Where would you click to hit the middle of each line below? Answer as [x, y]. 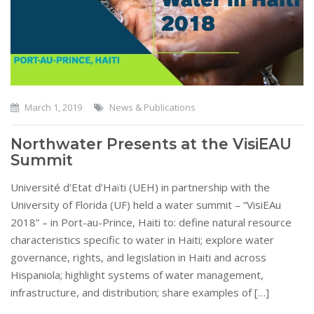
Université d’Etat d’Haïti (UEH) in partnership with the [140, 187]
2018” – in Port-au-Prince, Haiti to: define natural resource [151, 223]
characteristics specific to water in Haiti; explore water [142, 240]
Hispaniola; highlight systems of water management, [137, 275]
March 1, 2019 [52, 108]
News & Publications [152, 108]
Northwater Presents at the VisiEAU [151, 144]
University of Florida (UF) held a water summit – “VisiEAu [146, 205]
